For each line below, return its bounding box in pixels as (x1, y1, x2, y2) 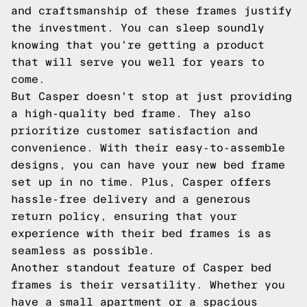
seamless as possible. (11, 245, 155, 256)
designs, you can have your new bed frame (11, 159, 285, 171)
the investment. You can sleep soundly (11, 22, 265, 34)
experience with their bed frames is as (11, 228, 271, 239)
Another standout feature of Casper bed (11, 262, 271, 273)
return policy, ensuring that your (11, 210, 237, 222)
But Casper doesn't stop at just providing (11, 90, 292, 102)
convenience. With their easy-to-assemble (11, 142, 285, 153)
